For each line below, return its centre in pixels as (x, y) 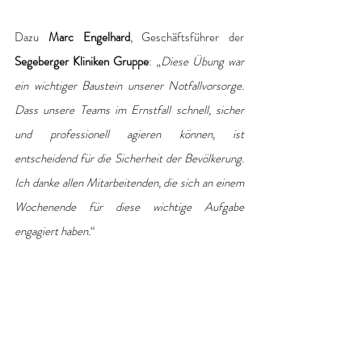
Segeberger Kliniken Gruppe (82, 61)
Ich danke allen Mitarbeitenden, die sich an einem (129, 182)
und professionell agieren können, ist (129, 134)
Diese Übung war (202, 61)
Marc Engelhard (89, 37)
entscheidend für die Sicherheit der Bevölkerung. (129, 158)
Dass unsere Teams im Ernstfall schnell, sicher (129, 109)
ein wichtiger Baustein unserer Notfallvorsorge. (129, 85)
